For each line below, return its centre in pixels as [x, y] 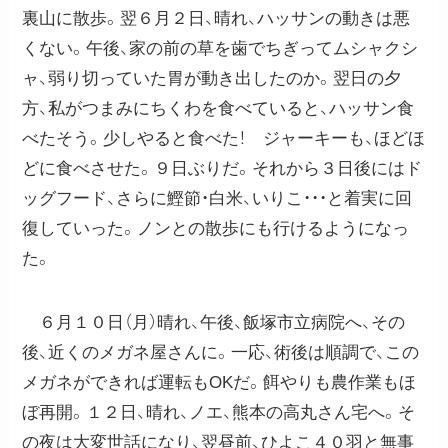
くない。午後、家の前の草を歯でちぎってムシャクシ [220, 48]
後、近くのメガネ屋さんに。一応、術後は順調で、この [221, 352]
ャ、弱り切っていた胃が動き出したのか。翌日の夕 [212, 78]
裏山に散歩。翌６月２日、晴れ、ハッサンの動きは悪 [216, 18]
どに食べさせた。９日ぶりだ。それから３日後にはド [222, 168]
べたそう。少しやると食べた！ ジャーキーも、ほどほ [224, 138]
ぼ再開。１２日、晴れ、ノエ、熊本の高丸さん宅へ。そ [219, 412]
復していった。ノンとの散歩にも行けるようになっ [216, 228]
